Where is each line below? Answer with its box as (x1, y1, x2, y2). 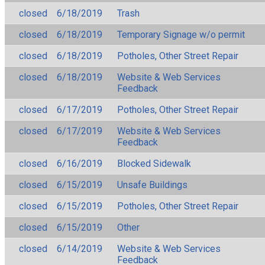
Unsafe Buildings (117, 179, 188, 190)
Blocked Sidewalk (117, 157, 191, 169)
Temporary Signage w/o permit (117, 28, 245, 40)
